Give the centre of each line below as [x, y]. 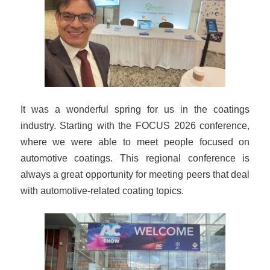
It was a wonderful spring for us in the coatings [135, 109]
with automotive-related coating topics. [102, 190]
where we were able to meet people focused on [135, 141]
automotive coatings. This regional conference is [135, 158]
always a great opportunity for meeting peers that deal [135, 174]
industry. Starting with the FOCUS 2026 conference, [135, 125]
